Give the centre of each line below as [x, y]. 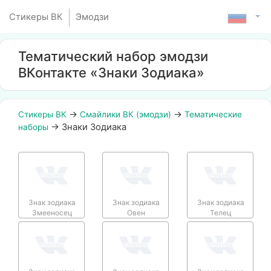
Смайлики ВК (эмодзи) [126, 114]
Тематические [213, 114]
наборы [33, 127]
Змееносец [52, 212]
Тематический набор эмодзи [113, 56]
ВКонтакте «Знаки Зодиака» [111, 73]
